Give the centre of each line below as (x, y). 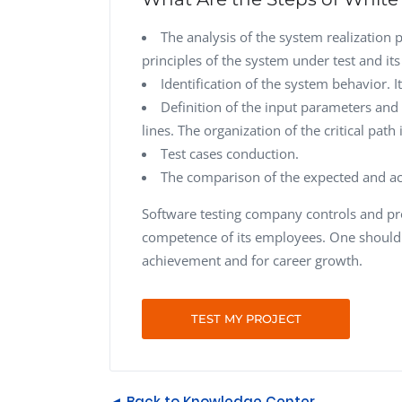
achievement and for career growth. (252, 260)
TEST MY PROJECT (246, 318)
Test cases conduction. (230, 153)
